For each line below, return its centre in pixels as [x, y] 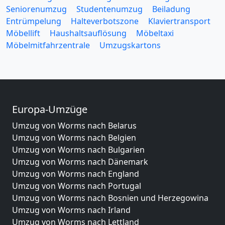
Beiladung [171, 9]
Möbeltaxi [155, 33]
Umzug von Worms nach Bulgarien [78, 149]
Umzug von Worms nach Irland [71, 210]
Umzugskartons [130, 45]
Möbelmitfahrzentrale [48, 45]
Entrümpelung [34, 21]
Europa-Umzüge [50, 109]
